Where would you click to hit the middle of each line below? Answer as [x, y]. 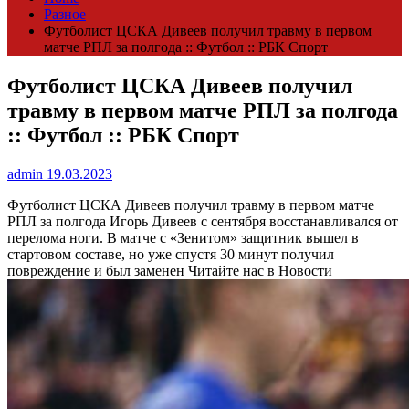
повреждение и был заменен [96, 271]
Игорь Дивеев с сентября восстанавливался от [254, 222]
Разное [65, 15]
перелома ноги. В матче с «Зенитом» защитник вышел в [183, 238]
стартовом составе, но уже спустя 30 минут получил [171, 255]
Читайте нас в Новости [258, 271]
